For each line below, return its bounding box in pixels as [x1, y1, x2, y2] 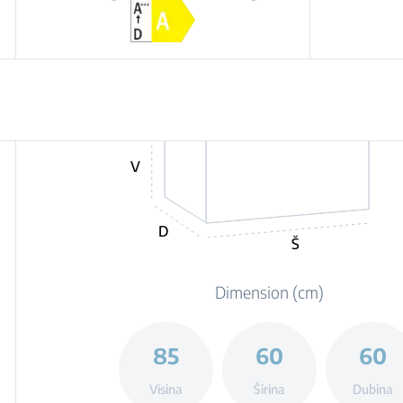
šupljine [137, 2, 189, 20]
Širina [254, 381, 285, 397]
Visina [149, 381, 183, 397]
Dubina [353, 381, 393, 397]
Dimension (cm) [214, 282, 324, 302]
